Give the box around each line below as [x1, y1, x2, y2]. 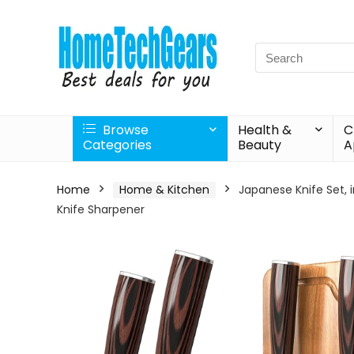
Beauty [238, 136, 282, 154]
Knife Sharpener [57, 201, 145, 217]
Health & [238, 121, 292, 139]
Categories [83, 136, 152, 154]
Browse [100, 121, 149, 139]
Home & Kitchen [119, 182, 209, 198]
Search [254, 43, 296, 59]
